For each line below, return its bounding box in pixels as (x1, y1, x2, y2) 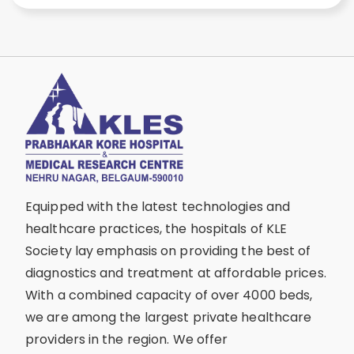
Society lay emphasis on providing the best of (25, 241, 311, 260)
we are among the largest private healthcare (25, 307, 312, 326)
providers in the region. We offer (25, 330, 228, 348)
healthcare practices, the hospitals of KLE (25, 219, 288, 238)
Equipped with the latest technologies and (25, 197, 291, 216)
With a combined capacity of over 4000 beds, (25, 285, 313, 304)
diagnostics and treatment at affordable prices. (25, 263, 326, 282)
